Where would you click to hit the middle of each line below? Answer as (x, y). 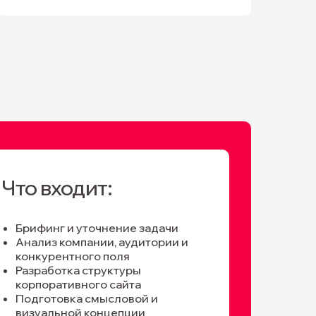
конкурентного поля (73, 256)
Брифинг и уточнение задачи (97, 228)
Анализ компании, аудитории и (102, 242)
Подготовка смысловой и (87, 298)
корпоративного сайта (78, 284)
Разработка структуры (78, 270)
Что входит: (57, 188)
